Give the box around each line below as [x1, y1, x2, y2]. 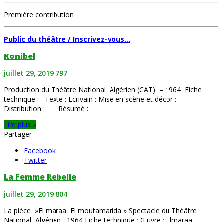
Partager [4, 129, 32, 139]
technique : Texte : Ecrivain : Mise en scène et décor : [4, 94, 176, 104]
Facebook [24, 146, 55, 156]
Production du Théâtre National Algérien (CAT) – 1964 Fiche [4, 85, 202, 95]
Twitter [24, 155, 47, 165]
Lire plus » [4, 120, 36, 130]
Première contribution [4, 10, 74, 20]
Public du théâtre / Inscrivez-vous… [4, 34, 130, 44]
